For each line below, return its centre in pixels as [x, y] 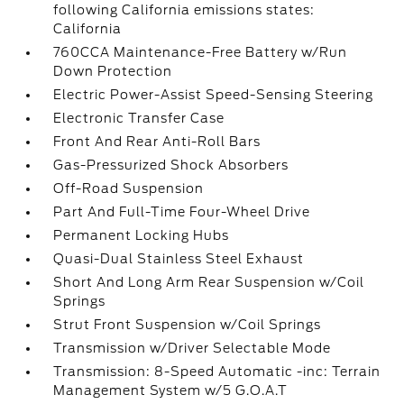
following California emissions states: [184, 10]
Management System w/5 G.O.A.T [171, 390]
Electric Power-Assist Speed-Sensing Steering [214, 95]
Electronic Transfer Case [139, 118]
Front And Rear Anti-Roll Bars [157, 142]
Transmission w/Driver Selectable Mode [193, 348]
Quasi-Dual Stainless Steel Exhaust [179, 259]
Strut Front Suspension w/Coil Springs [188, 325]
